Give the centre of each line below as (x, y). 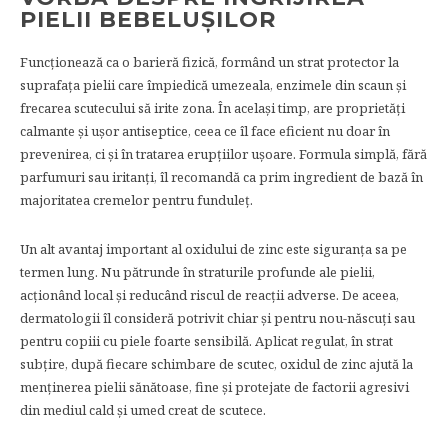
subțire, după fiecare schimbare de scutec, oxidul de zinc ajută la (216, 363)
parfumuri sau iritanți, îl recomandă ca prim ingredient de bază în (221, 176)
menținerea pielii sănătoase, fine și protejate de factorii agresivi (214, 386)
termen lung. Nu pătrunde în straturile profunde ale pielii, (197, 271)
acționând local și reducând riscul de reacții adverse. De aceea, (209, 294)
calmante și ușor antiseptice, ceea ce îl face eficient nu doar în (205, 130)
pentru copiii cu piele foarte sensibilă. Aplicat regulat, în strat (206, 340)
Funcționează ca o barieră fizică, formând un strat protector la (209, 61)
